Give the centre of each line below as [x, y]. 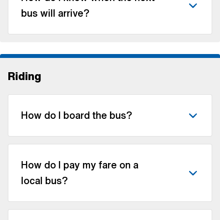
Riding [25, 76]
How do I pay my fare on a [80, 165]
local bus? [44, 180]
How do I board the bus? [77, 115]
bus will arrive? [55, 13]
